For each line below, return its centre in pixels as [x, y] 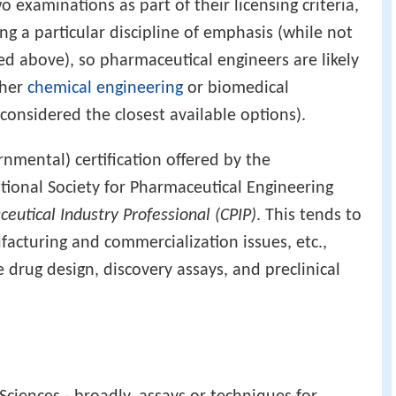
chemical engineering [105, 89]
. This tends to [309, 216]
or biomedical [236, 89]
